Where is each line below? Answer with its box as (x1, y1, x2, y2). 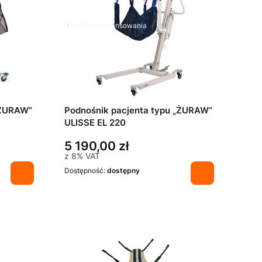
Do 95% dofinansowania (68, 20, 147, 30)
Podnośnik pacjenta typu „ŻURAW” (64, 105, 212, 116)
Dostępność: (64, 166, 107, 175)
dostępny (107, 166, 140, 175)
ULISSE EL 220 (64, 118, 126, 129)
